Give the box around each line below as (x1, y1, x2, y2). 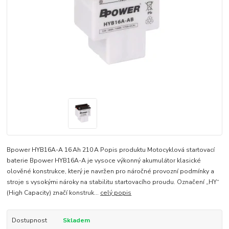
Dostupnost (11, 216, 47, 224)
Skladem (62, 216, 90, 224)
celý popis (100, 188, 132, 197)
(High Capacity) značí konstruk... (7, 188, 101, 197)
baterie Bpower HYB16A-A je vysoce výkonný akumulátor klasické (7, 156, 201, 165)
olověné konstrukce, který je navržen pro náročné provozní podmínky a (7, 167, 215, 175)
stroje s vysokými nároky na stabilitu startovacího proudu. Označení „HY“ (7, 177, 220, 186)
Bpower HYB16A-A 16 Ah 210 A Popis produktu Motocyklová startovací (7, 145, 215, 154)
